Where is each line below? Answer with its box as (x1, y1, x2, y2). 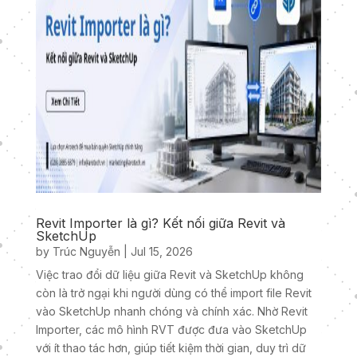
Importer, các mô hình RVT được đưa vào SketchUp (35, 323, 307, 337)
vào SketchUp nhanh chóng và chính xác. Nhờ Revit (35, 304, 308, 319)
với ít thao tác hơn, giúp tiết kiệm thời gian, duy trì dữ (35, 341, 306, 355)
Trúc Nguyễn (52, 245, 120, 259)
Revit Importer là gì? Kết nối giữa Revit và (35, 215, 285, 232)
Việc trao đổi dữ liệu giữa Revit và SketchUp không (35, 268, 304, 282)
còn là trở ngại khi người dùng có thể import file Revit (35, 286, 312, 300)
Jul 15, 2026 (130, 245, 193, 259)
